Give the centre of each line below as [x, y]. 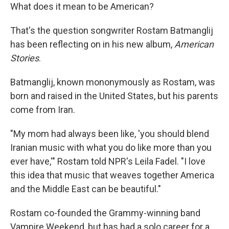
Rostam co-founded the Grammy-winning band [105, 213]
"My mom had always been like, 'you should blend [110, 134]
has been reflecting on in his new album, [92, 44]
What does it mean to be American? [82, 6]
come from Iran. [43, 110]
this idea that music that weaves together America [112, 175]
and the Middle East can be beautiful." [86, 189]
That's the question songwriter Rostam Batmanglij [112, 30]
